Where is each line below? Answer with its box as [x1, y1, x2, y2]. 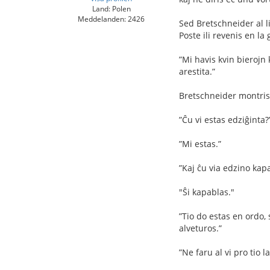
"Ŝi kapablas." [179, 186, 234, 198]
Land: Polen [92, 4, 131, 13]
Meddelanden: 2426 [78, 14, 145, 24]
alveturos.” [179, 222, 222, 234]
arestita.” [179, 66, 215, 77]
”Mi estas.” [179, 138, 221, 149]
